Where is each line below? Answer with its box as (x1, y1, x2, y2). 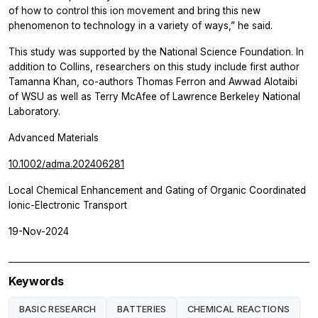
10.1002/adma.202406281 (9, 158, 124, 170)
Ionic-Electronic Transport (9, 199, 127, 212)
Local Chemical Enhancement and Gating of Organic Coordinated (9, 185, 306, 197)
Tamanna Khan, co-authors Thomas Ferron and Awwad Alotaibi (9, 76, 297, 88)
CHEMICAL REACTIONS (187, 303, 290, 314)
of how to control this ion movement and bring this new (9, 5, 261, 17)
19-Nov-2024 (9, 226, 69, 238)
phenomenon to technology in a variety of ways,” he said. (9, 20, 273, 32)
